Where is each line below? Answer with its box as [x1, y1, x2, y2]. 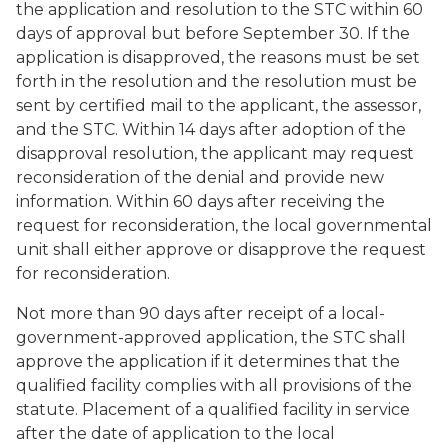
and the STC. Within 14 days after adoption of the [16, 120, 406, 139]
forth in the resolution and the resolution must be [16, 72, 417, 91]
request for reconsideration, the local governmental [16, 216, 432, 235]
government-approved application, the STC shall [16, 328, 406, 347]
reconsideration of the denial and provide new [16, 168, 384, 187]
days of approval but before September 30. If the [16, 24, 410, 43]
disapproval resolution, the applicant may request [16, 144, 414, 163]
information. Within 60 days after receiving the [16, 192, 385, 211]
